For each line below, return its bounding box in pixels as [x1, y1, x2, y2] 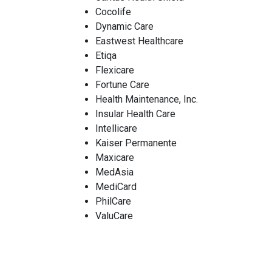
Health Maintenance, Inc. [95, 93, 198, 105]
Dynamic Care [95, 21, 154, 32]
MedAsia [95, 166, 134, 178]
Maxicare [95, 152, 134, 163]
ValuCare [95, 210, 133, 222]
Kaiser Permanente [95, 137, 177, 149]
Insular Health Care [95, 108, 175, 120]
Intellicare [95, 123, 137, 134]
